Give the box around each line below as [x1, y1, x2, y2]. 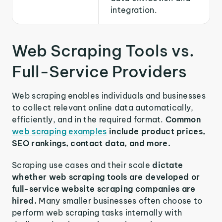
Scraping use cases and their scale [12, 160, 153, 170]
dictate [152, 160, 183, 170]
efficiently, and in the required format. [12, 114, 166, 124]
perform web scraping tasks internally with [12, 208, 182, 218]
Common [166, 114, 201, 124]
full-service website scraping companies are [12, 184, 196, 194]
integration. [111, 5, 157, 15]
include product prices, [107, 126, 206, 136]
